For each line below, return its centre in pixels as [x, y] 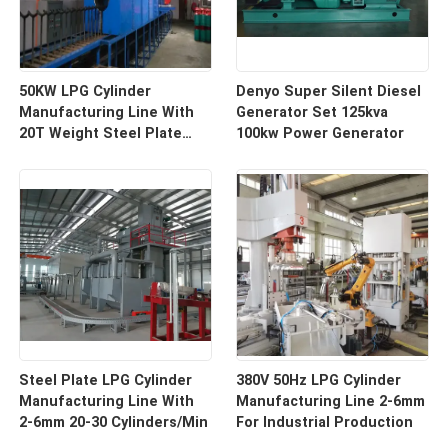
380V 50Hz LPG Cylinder [318, 380]
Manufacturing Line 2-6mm [330, 401]
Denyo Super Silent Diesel [306, 91]
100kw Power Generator [319, 133]
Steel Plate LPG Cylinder [106, 380]
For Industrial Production [324, 422]
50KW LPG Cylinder [85, 91]
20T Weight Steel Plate [101, 133]
